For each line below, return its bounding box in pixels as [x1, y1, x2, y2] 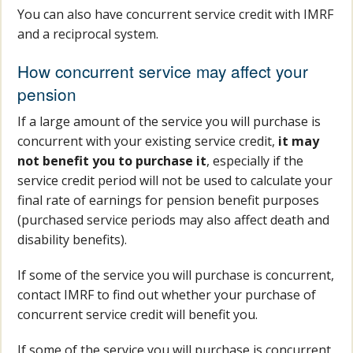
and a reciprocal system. [17, 25, 159, 43]
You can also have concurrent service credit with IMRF [17, 6, 334, 24]
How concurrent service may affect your [17, 59, 309, 84]
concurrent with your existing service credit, [17, 132, 279, 150]
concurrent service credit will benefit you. [17, 306, 258, 324]
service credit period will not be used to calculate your [17, 172, 333, 190]
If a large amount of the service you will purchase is [17, 113, 321, 131]
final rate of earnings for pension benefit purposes [17, 191, 320, 210]
